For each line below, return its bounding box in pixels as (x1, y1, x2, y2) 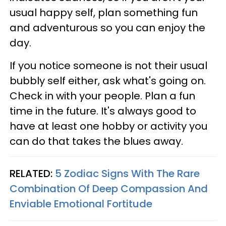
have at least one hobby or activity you (10, 119, 207, 133)
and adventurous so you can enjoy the (10, 20, 205, 35)
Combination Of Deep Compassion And (10, 181, 208, 196)
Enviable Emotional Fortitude (10, 196, 152, 211)
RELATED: (10, 166, 55, 181)
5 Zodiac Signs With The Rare (55, 166, 200, 181)
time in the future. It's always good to (10, 103, 196, 118)
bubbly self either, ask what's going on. (10, 73, 206, 88)
